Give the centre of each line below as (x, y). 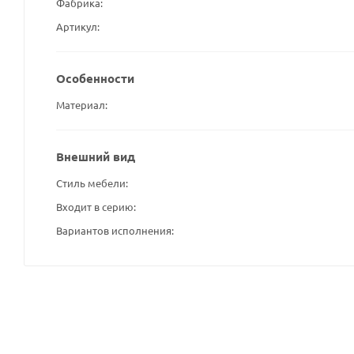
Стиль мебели (91, 183)
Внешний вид (96, 156)
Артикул (77, 26)
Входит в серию (95, 206)
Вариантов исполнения (114, 230)
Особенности (95, 78)
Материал (81, 104)
